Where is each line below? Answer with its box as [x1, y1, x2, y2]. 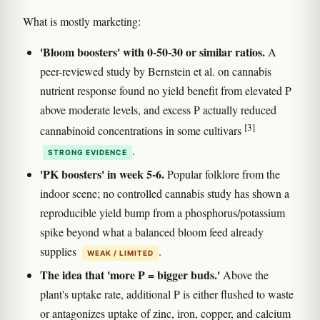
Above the [220, 266, 269, 282]
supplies [40, 243, 79, 259]
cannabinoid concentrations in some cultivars [40, 123, 244, 139]
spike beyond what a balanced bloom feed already [40, 224, 264, 239]
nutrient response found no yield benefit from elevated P [40, 83, 291, 99]
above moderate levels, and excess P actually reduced [40, 102, 276, 118]
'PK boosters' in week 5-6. [40, 165, 164, 182]
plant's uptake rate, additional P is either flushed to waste [40, 286, 294, 301]
